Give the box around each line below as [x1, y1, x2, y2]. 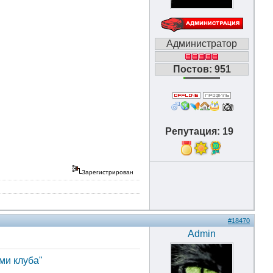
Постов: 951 [172, 64, 231, 74]
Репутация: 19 [165, 126, 238, 136]
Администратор [166, 38, 237, 49]
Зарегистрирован [82, 169, 135, 175]
